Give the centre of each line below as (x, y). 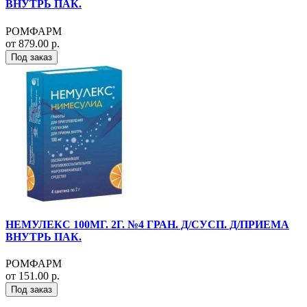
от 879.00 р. (33, 43)
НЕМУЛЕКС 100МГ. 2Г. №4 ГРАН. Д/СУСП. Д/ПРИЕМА (147, 225)
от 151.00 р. (33, 276)
